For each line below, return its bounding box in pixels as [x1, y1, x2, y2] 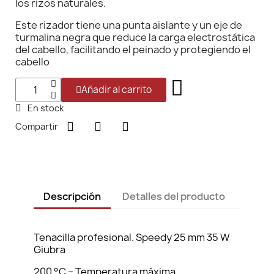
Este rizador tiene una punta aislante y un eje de [15, 18, 242, 32]
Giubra [34, 243, 65, 256]
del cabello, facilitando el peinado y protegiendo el [15, 43, 251, 56]
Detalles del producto [122, 190, 226, 203]
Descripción [43, 190, 101, 203]
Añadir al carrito [81, 83, 152, 96]
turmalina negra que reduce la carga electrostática [15, 31, 255, 44]
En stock [28, 102, 64, 114]
